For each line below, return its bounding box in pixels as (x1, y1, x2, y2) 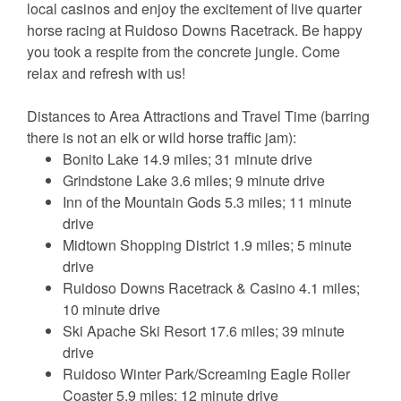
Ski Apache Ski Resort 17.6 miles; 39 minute (63, 320, 345, 341)
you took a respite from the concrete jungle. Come (27, 40, 340, 62)
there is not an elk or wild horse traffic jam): (27, 126, 296, 148)
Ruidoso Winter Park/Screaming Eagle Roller (63, 363, 350, 384)
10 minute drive (63, 298, 160, 320)
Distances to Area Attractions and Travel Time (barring (27, 105, 370, 126)
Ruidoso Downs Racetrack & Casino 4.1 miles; (63, 277, 360, 298)
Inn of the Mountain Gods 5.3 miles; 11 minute (63, 191, 352, 212)
